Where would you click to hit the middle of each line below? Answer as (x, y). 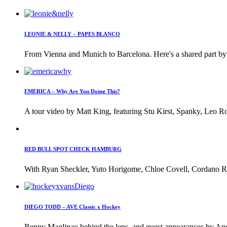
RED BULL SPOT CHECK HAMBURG (73, 149)
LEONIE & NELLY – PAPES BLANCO (72, 34)
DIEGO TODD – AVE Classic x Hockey (72, 207)
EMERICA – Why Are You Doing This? (72, 91)
